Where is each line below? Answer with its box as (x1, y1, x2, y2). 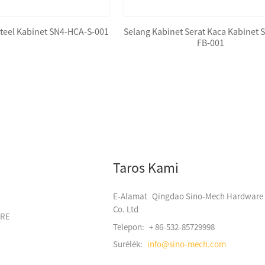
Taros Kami (113, 159, 179, 177)
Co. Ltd (113, 203, 138, 215)
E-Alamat (113, 190, 149, 202)
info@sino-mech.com (147, 238, 226, 250)
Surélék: (113, 238, 144, 250)
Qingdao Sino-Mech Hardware (152, 190, 263, 202)
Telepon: (113, 221, 146, 232)
